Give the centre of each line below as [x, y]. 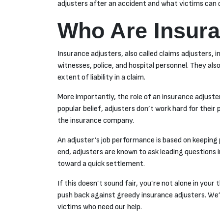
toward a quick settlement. [101, 164]
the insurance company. [96, 121]
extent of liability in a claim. [101, 78]
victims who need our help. [100, 207]
